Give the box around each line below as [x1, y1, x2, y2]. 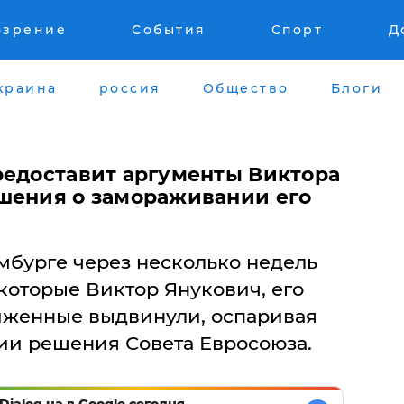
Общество [202, 79, 289, 96]
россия [98, 79, 161, 96]
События [132, 22, 207, 38]
